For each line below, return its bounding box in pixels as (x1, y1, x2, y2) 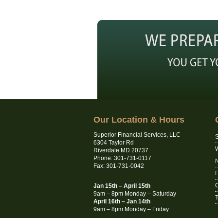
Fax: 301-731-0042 (93, 163, 144, 169)
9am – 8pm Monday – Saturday (93, 190, 176, 197)
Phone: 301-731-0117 (93, 155, 151, 162)
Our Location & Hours (93, 115, 184, 125)
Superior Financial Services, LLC (93, 131, 181, 138)
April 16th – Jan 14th (93, 198, 150, 205)
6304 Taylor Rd (93, 139, 134, 146)
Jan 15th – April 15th (93, 182, 150, 189)
